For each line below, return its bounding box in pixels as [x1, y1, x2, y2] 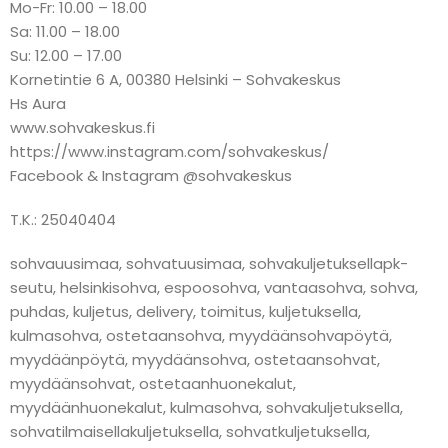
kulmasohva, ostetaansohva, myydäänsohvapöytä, [10, 325, 392, 346]
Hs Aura [10, 93, 66, 114]
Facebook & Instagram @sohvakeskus [10, 165, 292, 186]
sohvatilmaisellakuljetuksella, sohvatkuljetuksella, [10, 421, 370, 442]
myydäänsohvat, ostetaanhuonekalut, [10, 373, 296, 394]
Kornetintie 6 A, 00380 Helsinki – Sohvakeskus [10, 69, 341, 90]
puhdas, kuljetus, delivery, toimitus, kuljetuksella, [10, 301, 361, 322]
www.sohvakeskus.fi [10, 117, 155, 138]
